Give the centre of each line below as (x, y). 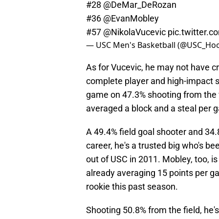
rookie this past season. (132, 187)
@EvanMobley (131, 19)
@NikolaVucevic (134, 32)
